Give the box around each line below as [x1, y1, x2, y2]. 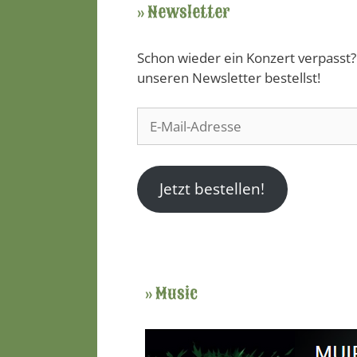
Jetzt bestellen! [159, 178, 265, 200]
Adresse [136, 147, 187, 166]
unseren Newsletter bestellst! [137, 68, 320, 87]
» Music [145, 281, 198, 304]
